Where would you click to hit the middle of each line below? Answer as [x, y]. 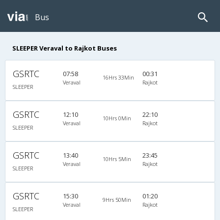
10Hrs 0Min [117, 118]
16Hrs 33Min [118, 77]
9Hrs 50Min [117, 199]
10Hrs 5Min [117, 159]
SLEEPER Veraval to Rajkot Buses [65, 48]
